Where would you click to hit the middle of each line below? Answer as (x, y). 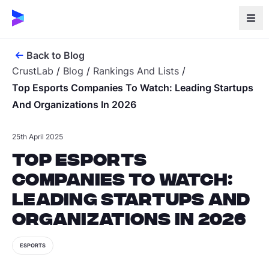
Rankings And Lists (136, 71)
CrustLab (33, 71)
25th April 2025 (38, 137)
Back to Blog (56, 55)
